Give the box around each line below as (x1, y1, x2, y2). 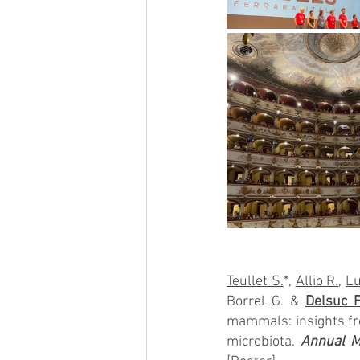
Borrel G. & (227, 293, 305, 310)
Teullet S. (227, 273, 284, 290)
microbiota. (227, 333, 301, 350)
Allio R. (295, 273, 339, 290)
